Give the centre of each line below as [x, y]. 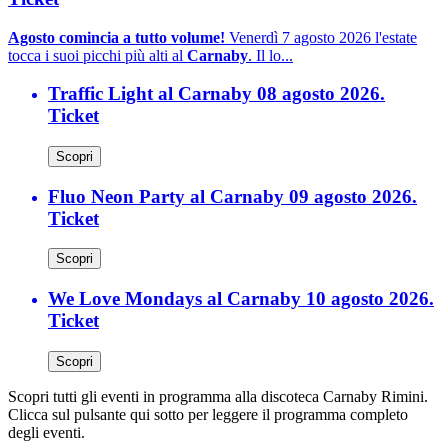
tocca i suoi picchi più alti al [97, 55]
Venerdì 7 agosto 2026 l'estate [321, 37]
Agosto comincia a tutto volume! [116, 37]
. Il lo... [270, 55]
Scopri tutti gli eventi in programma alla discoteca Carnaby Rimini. [218, 396]
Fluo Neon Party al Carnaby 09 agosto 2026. [232, 196]
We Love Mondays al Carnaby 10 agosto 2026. [241, 299]
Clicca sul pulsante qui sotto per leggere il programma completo [208, 414]
